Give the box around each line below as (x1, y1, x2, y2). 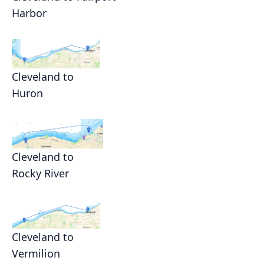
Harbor (12, 6, 47, 21)
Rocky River (12, 166, 69, 181)
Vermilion (12, 246, 60, 261)
